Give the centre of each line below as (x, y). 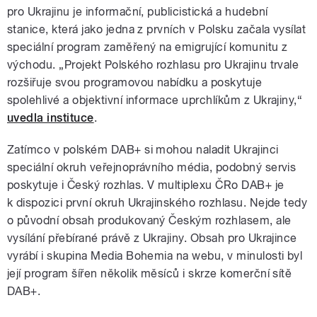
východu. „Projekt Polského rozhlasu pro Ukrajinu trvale (153, 64)
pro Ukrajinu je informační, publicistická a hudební (138, 11)
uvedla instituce (51, 117)
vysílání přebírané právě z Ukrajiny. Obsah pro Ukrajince (152, 238)
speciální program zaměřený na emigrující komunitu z (148, 47)
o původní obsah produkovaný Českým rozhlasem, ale (149, 220)
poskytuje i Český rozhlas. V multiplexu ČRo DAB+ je (146, 185)
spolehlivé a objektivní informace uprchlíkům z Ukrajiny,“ (155, 100)
